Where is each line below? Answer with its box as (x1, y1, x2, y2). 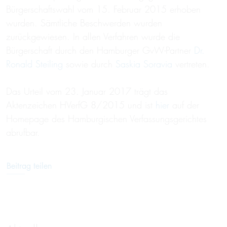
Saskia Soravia (116, 58, 172, 70)
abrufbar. (6, 127, 40, 138)
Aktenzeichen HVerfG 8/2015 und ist (6, 99, 156, 111)
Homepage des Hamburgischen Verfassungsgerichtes (6, 113, 207, 125)
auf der (169, 99, 199, 111)
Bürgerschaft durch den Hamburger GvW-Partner (6, 45, 194, 56)
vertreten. (172, 58, 210, 70)
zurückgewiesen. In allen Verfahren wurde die (6, 31, 180, 43)
